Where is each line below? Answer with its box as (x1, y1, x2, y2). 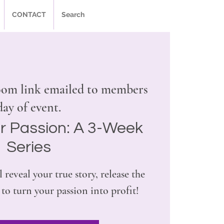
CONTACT (11, 10, 46, 18)
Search (61, 10, 84, 18)
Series (6, 139, 51, 156)
